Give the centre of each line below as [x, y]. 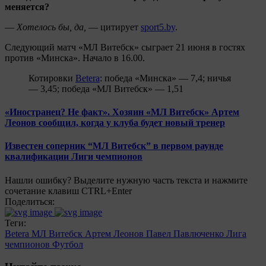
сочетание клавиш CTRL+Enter [68, 191]
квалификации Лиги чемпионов [74, 157]
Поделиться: [30, 201]
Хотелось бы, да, [50, 27]
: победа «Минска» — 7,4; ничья [165, 78]
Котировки [52, 78]
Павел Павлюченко [186, 233]
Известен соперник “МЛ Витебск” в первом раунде [114, 146]
